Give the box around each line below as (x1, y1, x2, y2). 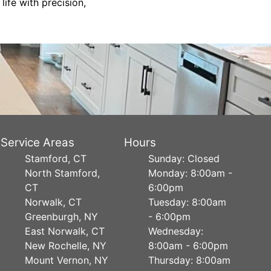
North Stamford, (25, 167, 100, 179)
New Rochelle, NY (25, 240, 107, 252)
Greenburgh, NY (25, 211, 99, 223)
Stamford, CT (25, 152, 87, 165)
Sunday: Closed (148, 152, 220, 165)
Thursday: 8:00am (148, 254, 230, 266)
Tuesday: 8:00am (148, 196, 226, 208)
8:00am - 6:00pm (148, 240, 228, 252)
